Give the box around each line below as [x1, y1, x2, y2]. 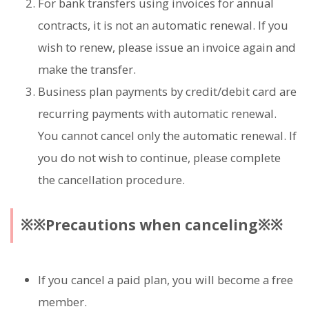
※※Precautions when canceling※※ [20, 215, 283, 235]
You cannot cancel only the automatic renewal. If [38, 127, 297, 143]
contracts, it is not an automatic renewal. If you [38, 17, 288, 33]
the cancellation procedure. [38, 171, 185, 188]
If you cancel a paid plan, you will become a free [38, 271, 293, 288]
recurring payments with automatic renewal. [38, 105, 277, 121]
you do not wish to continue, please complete [38, 149, 281, 166]
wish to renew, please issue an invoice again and [38, 39, 296, 55]
